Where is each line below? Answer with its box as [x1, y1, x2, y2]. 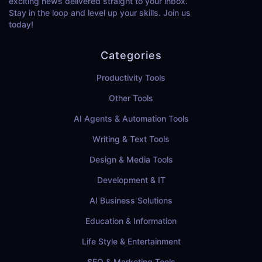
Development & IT [96, 175, 166, 185]
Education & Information [85, 216, 177, 226]
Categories [100, 49, 162, 62]
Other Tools [109, 93, 153, 104]
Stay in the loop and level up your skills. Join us [9, 8, 191, 18]
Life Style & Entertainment [81, 236, 181, 247]
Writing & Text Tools [92, 134, 170, 144]
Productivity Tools [96, 73, 166, 83]
